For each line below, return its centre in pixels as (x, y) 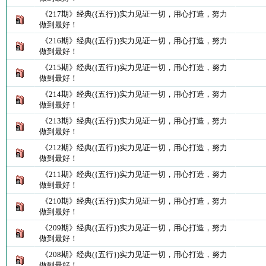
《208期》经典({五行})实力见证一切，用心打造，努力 (134, 254)
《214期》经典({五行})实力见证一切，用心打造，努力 (134, 94)
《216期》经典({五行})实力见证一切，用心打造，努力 (134, 41)
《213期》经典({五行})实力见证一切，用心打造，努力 (134, 121)
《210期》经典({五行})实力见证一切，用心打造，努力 (134, 201)
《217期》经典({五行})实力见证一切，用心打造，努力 (134, 14)
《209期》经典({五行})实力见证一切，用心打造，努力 (134, 228)
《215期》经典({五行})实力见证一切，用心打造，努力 (134, 67)
